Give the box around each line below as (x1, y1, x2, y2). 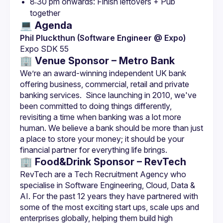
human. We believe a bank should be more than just (20, 123, 203, 133)
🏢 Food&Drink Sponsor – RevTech (20, 156, 186, 168)
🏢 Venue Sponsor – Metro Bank (20, 55, 175, 67)
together (30, 8, 60, 18)
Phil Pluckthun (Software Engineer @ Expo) (20, 33, 186, 43)
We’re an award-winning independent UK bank (20, 68, 186, 78)
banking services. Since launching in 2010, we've (20, 90, 197, 100)
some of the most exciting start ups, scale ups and (20, 202, 199, 212)
